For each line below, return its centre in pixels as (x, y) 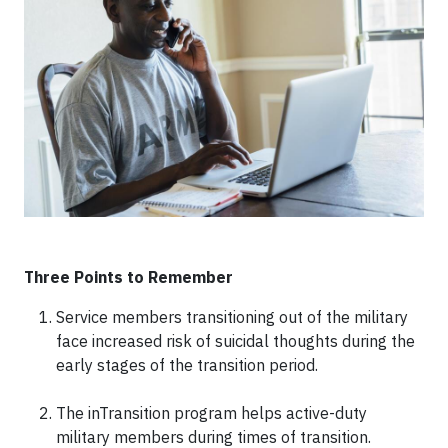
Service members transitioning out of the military (232, 316)
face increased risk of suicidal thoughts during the (235, 340)
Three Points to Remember (130, 276)
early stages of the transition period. (187, 364)
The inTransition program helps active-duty (211, 412)
